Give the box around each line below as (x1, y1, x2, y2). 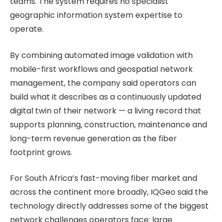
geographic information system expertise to (10, 9, 182, 21)
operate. (10, 23, 44, 35)
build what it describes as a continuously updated (10, 91, 201, 103)
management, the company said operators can (10, 77, 196, 89)
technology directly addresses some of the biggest (10, 200, 209, 212)
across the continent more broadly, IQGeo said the (10, 186, 208, 198)
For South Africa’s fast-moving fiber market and (10, 172, 197, 184)
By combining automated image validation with (10, 49, 193, 61)
